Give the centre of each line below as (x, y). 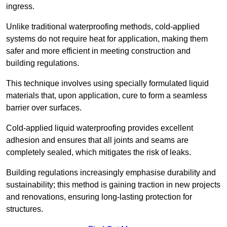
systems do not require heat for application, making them (107, 39)
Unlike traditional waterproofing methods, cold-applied (103, 27)
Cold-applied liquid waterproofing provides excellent (100, 128)
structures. (25, 209)
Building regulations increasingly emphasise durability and (111, 173)
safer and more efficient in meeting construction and (98, 51)
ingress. (21, 7)
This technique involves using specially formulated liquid (107, 84)
